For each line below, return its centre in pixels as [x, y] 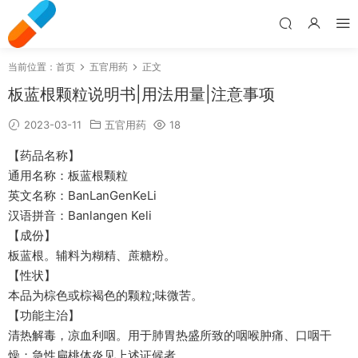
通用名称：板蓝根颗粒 [68, 175]
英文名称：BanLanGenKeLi [82, 195]
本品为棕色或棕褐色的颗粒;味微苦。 [105, 295]
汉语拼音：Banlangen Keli [80, 215]
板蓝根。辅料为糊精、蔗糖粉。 [92, 255]
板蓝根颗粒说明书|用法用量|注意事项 [141, 94]
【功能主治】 [44, 315]
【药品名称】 [44, 155]
